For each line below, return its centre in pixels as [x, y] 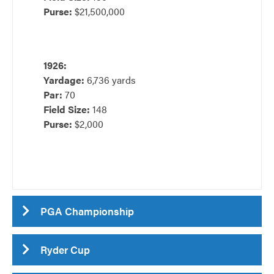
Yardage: [64, 80]
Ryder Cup [65, 249]
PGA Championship [87, 211]
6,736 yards [110, 80]
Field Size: [67, 109]
